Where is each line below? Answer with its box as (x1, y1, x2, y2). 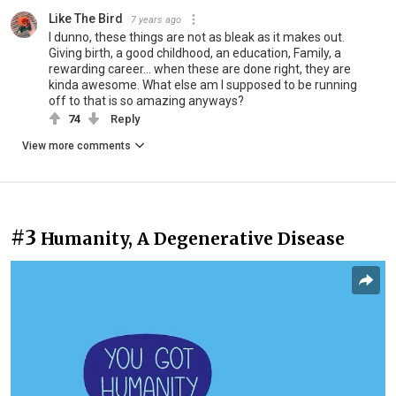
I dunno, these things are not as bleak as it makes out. (49, 29, 345, 44)
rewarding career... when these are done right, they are (49, 61, 351, 76)
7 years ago (131, 13, 181, 26)
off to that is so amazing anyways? (49, 93, 244, 108)
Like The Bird (49, 11, 123, 26)
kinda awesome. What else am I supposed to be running (49, 77, 357, 92)
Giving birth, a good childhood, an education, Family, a (49, 45, 341, 60)
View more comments (22, 139, 131, 152)
